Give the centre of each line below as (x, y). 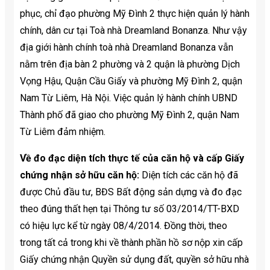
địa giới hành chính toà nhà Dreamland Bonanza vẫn (127, 47)
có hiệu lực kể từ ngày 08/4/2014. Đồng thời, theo (124, 225)
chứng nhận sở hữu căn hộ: (81, 175)
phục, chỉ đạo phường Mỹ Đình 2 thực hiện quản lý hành (135, 13)
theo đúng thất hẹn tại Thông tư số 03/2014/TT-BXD (130, 209)
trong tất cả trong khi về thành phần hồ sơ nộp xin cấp (131, 242)
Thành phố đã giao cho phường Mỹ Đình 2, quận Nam (130, 115)
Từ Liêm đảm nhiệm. (63, 131)
